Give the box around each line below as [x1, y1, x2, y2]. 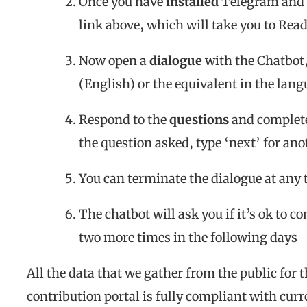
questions [169, 112, 229, 128]
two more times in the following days [79, 230, 297, 246]
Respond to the [79, 112, 169, 128]
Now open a [79, 53, 149, 69]
